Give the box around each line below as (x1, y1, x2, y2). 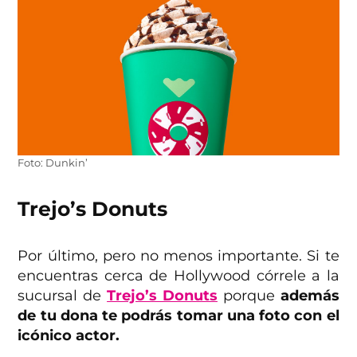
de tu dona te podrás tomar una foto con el (18, 306, 339, 324)
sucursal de (18, 286, 108, 304)
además (280, 286, 339, 304)
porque (217, 286, 280, 304)
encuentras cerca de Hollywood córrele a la (18, 266, 339, 284)
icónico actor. (18, 326, 120, 344)
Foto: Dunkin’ (18, 156, 88, 169)
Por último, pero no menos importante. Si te (18, 246, 339, 265)
